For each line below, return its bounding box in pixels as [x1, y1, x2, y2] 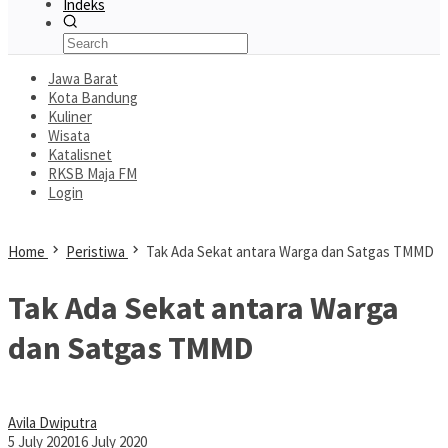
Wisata [48, 126, 90, 145]
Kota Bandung [48, 88, 138, 107]
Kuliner [48, 107, 92, 126]
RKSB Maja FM [48, 164, 137, 183]
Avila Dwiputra [8, 413, 97, 433]
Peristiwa [66, 242, 125, 261]
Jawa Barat [48, 69, 118, 88]
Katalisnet [48, 145, 112, 164]
